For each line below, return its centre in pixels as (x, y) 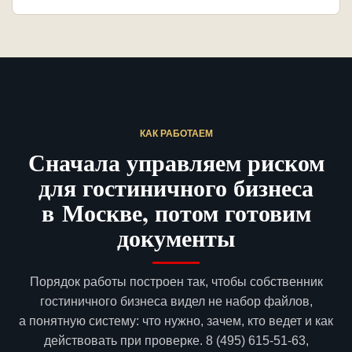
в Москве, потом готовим (176, 213)
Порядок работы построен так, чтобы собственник (176, 282)
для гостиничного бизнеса (176, 187)
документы (176, 238)
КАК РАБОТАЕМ (176, 134)
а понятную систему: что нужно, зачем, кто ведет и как (176, 321)
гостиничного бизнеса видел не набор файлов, (176, 302)
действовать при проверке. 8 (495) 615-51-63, (176, 341)
